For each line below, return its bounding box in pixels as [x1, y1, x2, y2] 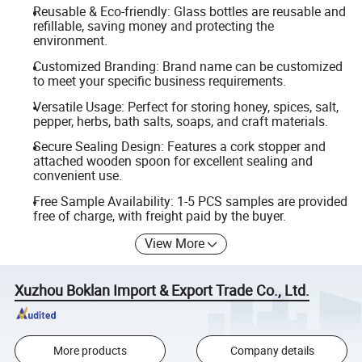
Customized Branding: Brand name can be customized [32, 57, 343, 75]
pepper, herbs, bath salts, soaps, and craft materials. [32, 112, 328, 130]
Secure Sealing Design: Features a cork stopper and [32, 137, 326, 156]
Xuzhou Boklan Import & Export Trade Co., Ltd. [15, 280, 310, 301]
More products [53, 343, 127, 359]
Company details [229, 343, 314, 359]
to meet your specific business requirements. [32, 72, 286, 90]
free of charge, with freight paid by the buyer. [32, 206, 286, 225]
